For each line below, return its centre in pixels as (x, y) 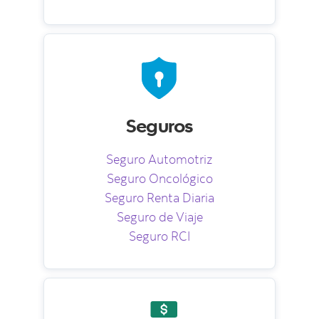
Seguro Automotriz (159, 159)
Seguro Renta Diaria (159, 197)
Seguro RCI (159, 236)
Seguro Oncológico (159, 178)
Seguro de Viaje (159, 216)
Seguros (159, 125)
